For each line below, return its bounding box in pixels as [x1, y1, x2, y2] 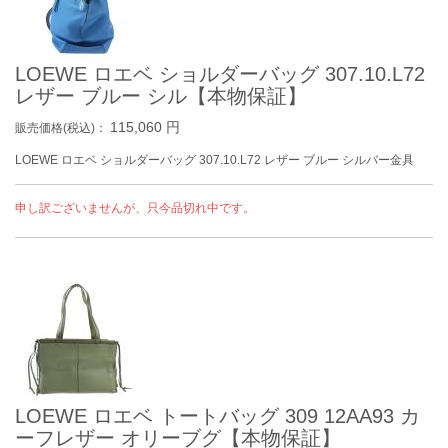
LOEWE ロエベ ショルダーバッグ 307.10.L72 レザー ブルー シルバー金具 [15, 153, 414, 167]
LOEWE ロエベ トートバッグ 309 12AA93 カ [15, 405, 420, 427]
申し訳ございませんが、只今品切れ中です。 [15, 201, 255, 215]
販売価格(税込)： [15, 121, 110, 135]
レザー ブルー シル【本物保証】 [15, 85, 307, 107]
